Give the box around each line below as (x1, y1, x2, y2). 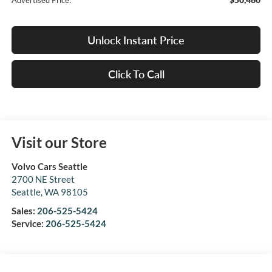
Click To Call (107, 67, 165, 81)
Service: (11, 218, 46, 229)
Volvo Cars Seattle (11, 161, 87, 172)
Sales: (11, 205, 37, 217)
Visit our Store (11, 134, 107, 152)
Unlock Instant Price (87, 33, 185, 47)
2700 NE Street (11, 174, 75, 185)
